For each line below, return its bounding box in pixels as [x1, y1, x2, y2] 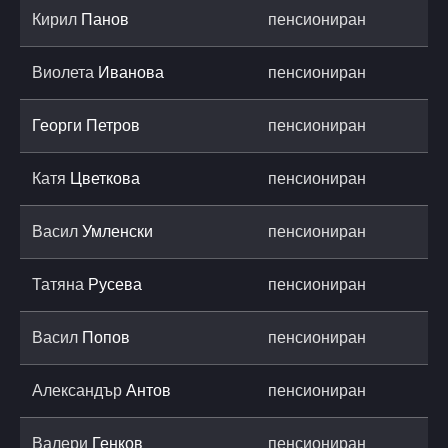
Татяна [32, 275, 88, 293]
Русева [88, 275, 142, 293]
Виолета [32, 63, 98, 81]
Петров [86, 116, 140, 134]
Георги [32, 116, 86, 134]
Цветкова [70, 169, 140, 187]
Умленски [82, 222, 153, 240]
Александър [32, 381, 126, 399]
